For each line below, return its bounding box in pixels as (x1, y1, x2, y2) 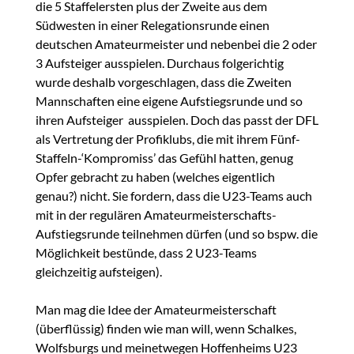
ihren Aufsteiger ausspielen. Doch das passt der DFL (35, 112, 318, 128)
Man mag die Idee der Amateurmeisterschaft (35, 302, 277, 318)
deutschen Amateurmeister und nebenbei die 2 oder (35, 36, 317, 52)
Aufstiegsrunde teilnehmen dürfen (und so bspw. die (35, 226, 318, 242)
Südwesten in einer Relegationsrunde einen (35, 17, 269, 33)
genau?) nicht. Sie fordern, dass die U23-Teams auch (35, 188, 312, 204)
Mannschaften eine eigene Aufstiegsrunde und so (35, 93, 303, 109)
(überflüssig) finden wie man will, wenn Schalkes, (35, 321, 296, 337)
